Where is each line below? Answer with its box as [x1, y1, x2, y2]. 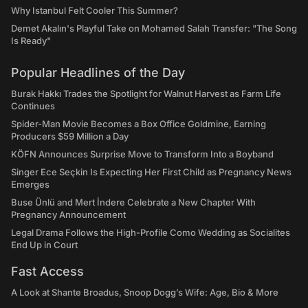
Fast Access [11, 264, 84, 279]
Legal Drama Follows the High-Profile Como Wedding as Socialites [11, 227, 290, 239]
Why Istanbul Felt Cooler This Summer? [11, 5, 178, 16]
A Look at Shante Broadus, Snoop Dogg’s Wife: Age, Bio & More [11, 287, 278, 298]
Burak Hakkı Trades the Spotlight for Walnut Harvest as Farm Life [11, 88, 281, 100]
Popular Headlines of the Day [11, 65, 185, 80]
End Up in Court [11, 239, 78, 251]
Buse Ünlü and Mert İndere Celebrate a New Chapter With [11, 197, 256, 208]
